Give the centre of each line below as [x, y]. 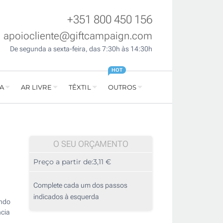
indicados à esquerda [66, 197]
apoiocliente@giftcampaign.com [78, 36]
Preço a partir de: [63, 162]
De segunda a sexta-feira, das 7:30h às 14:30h [81, 49]
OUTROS [122, 87]
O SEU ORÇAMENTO [91, 144]
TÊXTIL [80, 87]
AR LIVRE [36, 87]
